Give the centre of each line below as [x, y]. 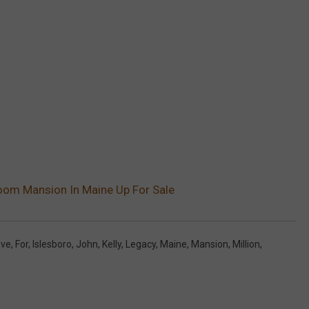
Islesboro [52, 244]
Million [246, 244]
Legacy [141, 244]
